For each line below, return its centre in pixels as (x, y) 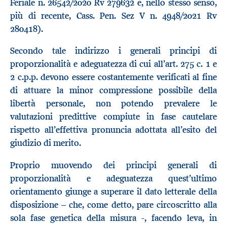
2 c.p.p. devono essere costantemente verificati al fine (113, 77)
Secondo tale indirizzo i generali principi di (113, 51)
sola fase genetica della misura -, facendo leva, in (113, 218)
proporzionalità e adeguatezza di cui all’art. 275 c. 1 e (113, 64)
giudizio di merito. (46, 143)
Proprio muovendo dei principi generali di (113, 165)
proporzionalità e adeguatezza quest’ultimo (113, 178)
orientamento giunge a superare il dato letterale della (113, 191)
